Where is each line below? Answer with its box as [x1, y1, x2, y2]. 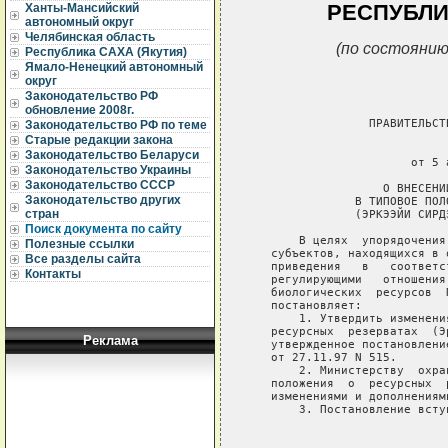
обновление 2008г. [25, 103, 134, 117]
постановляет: [249, 298, 362, 312]
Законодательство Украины [25, 163, 191, 177]
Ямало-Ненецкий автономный [25, 60, 203, 74]
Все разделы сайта [25, 252, 141, 266]
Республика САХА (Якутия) [25, 45, 187, 59]
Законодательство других [25, 193, 181, 207]
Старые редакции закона [25, 133, 173, 147]
